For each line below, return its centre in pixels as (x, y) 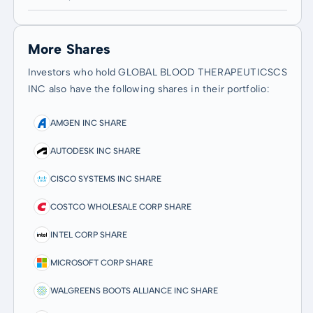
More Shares (69, 49)
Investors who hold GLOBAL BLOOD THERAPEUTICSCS (157, 72)
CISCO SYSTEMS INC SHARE (105, 179)
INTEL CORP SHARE (88, 234)
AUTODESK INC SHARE (95, 151)
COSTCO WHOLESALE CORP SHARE (121, 206)
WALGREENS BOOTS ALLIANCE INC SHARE (134, 290)
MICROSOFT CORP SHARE (101, 262)
